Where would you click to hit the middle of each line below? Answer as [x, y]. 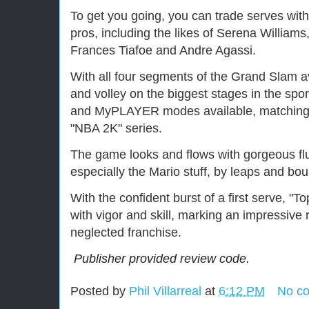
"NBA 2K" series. [116, 128]
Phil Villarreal [165, 291]
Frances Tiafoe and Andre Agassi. [163, 50]
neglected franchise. [126, 232]
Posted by [100, 291]
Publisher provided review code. [162, 259]
